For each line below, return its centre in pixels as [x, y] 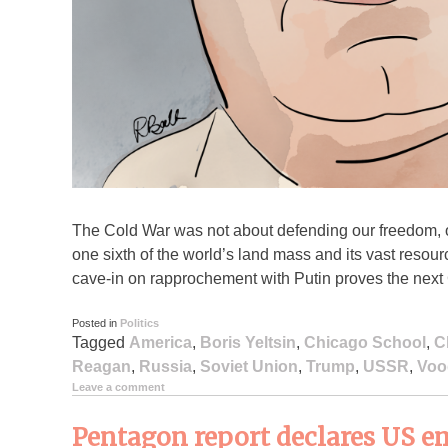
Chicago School [365, 343]
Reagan [101, 367]
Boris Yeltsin [248, 343]
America [160, 343]
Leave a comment [118, 387]
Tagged [100, 343]
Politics [139, 323]
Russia [165, 367]
